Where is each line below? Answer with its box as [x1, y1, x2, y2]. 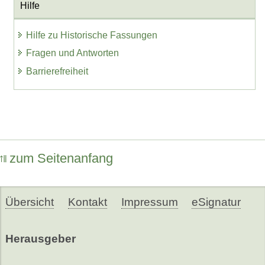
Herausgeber [5, 232, 76, 245]
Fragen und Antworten [26, 48, 119, 59]
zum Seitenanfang [9, 151, 113, 166]
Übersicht [5, 195, 54, 208]
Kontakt [67, 195, 107, 208]
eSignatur [192, 195, 241, 208]
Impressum [121, 195, 178, 208]
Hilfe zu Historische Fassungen [26, 30, 158, 40]
